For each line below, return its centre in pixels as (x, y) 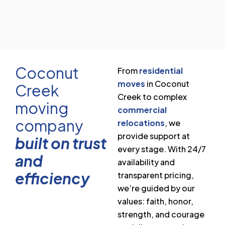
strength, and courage (161, 214)
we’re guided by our (156, 188)
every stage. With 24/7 (162, 149)
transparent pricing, (156, 175)
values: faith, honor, (155, 201)
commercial (142, 109)
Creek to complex (152, 96)
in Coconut (167, 83)
